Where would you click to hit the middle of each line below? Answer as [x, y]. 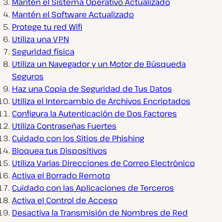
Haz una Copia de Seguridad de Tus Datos [92, 89]
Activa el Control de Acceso [65, 200]
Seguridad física [43, 52]
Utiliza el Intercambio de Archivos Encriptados [101, 101]
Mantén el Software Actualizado [73, 15]
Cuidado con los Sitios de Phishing [78, 139]
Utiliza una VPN [40, 39]
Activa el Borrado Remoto [61, 176]
